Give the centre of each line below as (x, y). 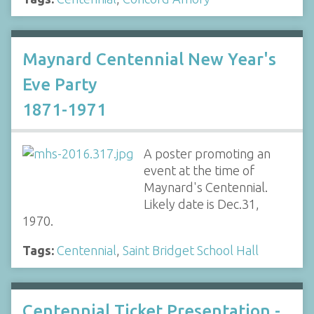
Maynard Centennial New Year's (149, 59)
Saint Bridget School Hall (191, 250)
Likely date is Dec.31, (201, 204)
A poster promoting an (207, 153)
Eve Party (60, 84)
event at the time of (199, 170)
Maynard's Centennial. (205, 187)
